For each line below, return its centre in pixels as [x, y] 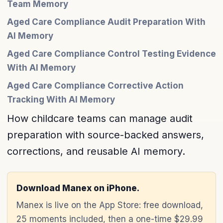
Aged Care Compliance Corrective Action [95, 86]
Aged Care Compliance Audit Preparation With [106, 22]
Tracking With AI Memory [61, 100]
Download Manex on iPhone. [78, 188]
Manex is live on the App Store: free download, [110, 205]
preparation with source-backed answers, [106, 135]
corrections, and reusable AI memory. [96, 151]
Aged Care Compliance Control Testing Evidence [111, 54]
